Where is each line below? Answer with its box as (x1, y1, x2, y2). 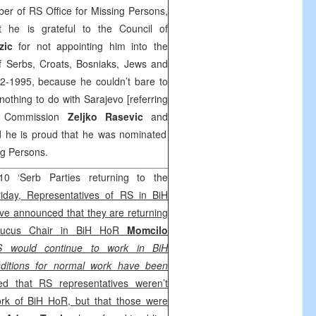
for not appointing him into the (18, 39, 169, 53)
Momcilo (127, 223, 168, 237)
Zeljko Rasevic (67, 109, 151, 123)
